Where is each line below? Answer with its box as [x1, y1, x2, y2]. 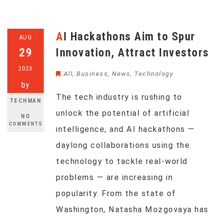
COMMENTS [8, 121, 43, 127]
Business [76, 70, 108, 77]
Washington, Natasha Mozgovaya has [56, 205, 209, 214]
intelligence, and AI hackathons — [56, 125, 195, 134]
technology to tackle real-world [56, 157, 188, 166]
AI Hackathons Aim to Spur [56, 30, 64, 43]
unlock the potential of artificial [56, 109, 189, 118]
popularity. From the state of [56, 189, 176, 198]
